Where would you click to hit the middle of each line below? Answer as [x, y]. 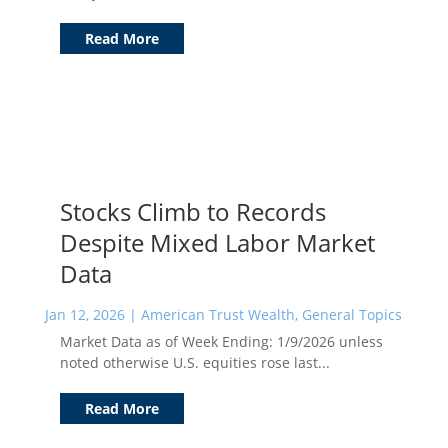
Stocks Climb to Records [192, 211]
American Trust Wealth [217, 314]
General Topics [351, 314]
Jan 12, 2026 [84, 314]
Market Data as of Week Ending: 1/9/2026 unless [221, 341]
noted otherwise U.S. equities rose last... [194, 362]
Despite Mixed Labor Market [217, 242]
